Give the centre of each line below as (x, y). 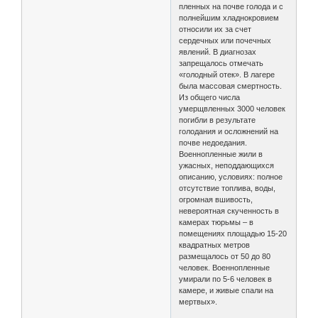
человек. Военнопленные (225, 267)
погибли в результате (218, 120)
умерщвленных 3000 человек (232, 108)
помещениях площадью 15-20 (233, 233)
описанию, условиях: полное (231, 176)
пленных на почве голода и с (231, 6)
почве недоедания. (213, 142)
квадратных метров (215, 245)
